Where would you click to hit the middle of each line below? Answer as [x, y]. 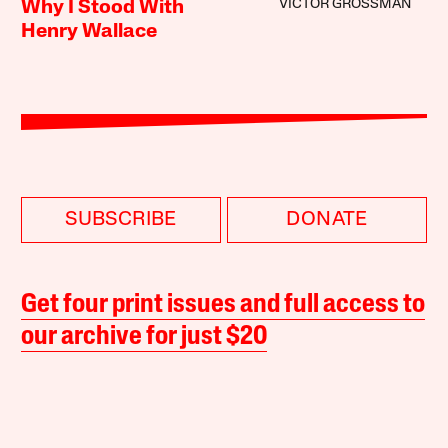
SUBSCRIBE [121, 220]
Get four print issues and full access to [223, 306]
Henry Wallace [89, 32]
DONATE [327, 220]
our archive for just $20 [144, 338]
